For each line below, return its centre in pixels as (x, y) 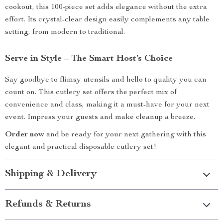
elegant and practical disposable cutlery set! (81, 147)
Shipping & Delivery (51, 174)
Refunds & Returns (48, 205)
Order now (25, 135)
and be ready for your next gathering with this (125, 135)
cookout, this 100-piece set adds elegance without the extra (106, 7)
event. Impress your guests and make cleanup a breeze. (100, 117)
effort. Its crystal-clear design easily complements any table (107, 20)
